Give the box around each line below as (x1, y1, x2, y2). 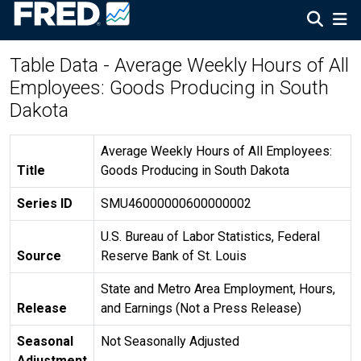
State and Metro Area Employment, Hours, (101, 281, 335, 297)
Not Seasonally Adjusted (101, 334, 239, 349)
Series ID (17, 196, 73, 211)
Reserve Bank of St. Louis (101, 248, 247, 263)
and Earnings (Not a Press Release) (101, 301, 301, 316)
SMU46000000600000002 (101, 196, 251, 211)
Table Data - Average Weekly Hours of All (10, 54, 349, 77)
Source (17, 248, 61, 263)
